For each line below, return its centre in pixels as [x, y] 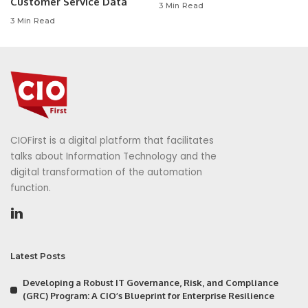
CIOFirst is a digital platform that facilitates [112, 141]
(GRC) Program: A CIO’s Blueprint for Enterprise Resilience [148, 296]
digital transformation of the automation [106, 172]
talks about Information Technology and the [113, 156]
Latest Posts [38, 256]
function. [31, 188]
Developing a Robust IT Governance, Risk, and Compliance [151, 283]
